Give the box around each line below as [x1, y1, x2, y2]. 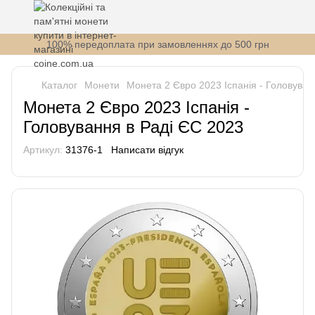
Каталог [41, 79, 77, 91]
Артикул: [23, 144, 63, 155]
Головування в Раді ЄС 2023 [23, 117, 243, 136]
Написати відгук [111, 144, 184, 155]
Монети [84, 79, 120, 91]
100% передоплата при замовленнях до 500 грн [46, 39, 269, 50]
